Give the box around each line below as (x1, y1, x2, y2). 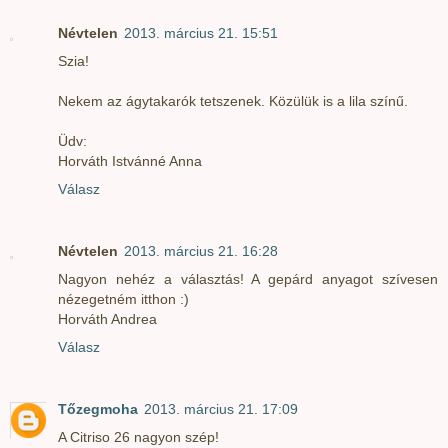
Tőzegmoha (58, 401, 138, 418)
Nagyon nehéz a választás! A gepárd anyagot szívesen (58, 271, 438, 288)
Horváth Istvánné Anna (58, 153, 202, 170)
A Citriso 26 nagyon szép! (58, 429, 219, 446)
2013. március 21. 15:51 (124, 25, 278, 42)
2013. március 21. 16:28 (124, 243, 278, 260)
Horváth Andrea (58, 311, 157, 328)
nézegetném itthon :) (58, 291, 189, 308)
